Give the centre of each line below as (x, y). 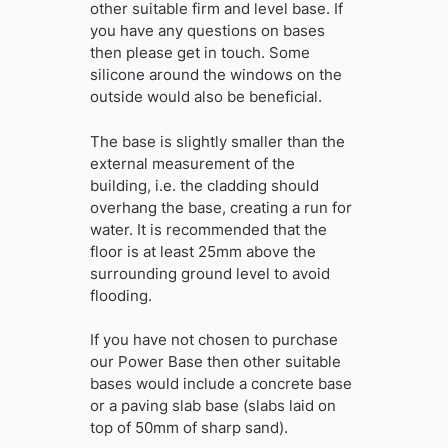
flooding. (120, 295)
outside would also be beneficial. (205, 97)
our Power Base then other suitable (215, 362)
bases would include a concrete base (220, 384)
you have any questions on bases (207, 31)
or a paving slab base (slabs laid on (212, 406)
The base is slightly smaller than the (217, 141)
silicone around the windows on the (215, 75)
